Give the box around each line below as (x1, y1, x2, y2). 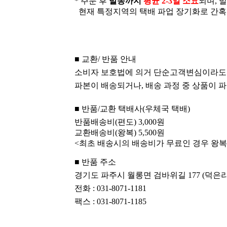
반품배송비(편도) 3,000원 (74, 118, 165, 126)
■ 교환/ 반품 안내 (74, 55, 136, 63)
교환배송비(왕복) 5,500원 (74, 128, 165, 137)
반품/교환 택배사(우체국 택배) (82, 104, 190, 113)
